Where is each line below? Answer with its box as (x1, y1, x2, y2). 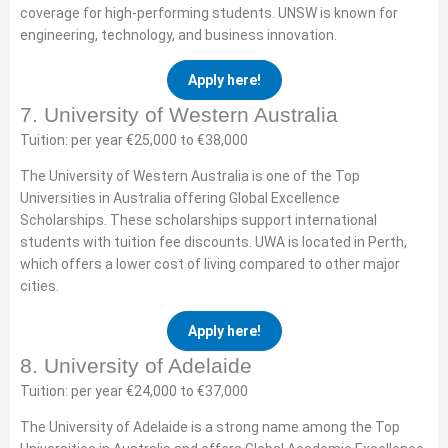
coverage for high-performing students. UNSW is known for (20, 5, 398, 21)
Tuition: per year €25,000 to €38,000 (20, 132, 248, 148)
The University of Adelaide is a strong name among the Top (20, 419, 400, 435)
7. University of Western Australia (20, 103, 338, 126)
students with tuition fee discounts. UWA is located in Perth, (20, 234, 407, 250)
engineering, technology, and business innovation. (20, 27, 337, 43)
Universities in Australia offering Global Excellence (20, 190, 340, 206)
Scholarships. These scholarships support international (20, 212, 377, 228)
